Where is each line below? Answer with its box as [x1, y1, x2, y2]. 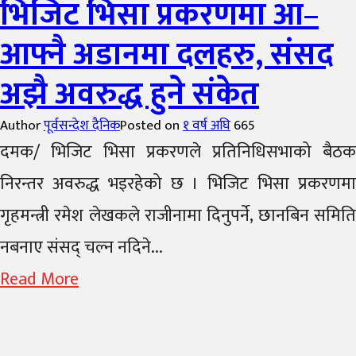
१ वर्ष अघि [183, 114, 230, 137]
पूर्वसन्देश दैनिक [44, 114, 120, 137]
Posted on [120, 114, 183, 137]
